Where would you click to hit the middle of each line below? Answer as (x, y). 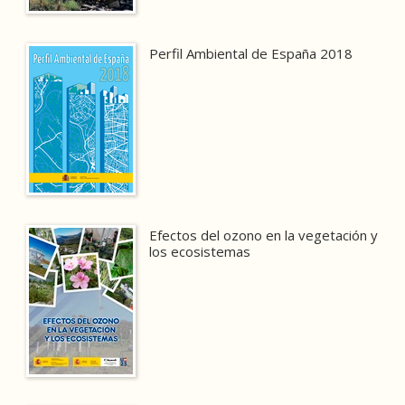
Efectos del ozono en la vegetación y (264, 235)
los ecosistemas (200, 251)
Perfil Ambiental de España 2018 (251, 53)
